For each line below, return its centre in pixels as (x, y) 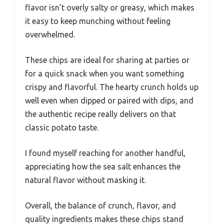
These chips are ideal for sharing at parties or (107, 60)
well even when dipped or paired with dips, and (109, 101)
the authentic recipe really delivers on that (100, 114)
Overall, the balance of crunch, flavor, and (100, 206)
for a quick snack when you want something (104, 74)
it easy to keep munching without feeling (98, 21)
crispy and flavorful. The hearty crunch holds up (112, 87)
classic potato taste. (62, 128)
